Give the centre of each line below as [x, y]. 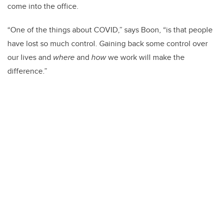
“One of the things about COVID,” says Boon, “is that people [110, 30]
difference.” [27, 71]
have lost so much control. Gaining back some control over [108, 44]
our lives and [30, 57]
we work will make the [145, 57]
